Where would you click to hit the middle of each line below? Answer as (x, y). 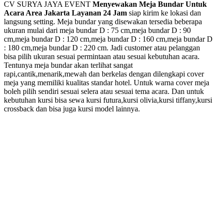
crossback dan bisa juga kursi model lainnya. (72, 108)
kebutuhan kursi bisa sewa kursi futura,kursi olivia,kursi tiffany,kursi (108, 100)
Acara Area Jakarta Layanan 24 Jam (66, 13)
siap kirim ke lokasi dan (165, 13)
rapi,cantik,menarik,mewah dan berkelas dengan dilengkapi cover (104, 74)
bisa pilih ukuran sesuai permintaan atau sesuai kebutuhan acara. (102, 56)
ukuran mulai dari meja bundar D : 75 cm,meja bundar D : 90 (97, 30)
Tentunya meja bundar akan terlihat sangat (68, 65)
